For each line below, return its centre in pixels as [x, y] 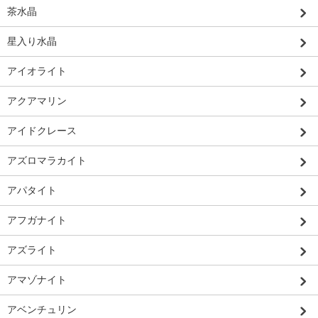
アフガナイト [37, 220]
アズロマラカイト [47, 160]
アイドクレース [42, 130]
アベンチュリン [42, 309]
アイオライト [37, 71]
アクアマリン [37, 100]
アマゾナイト [37, 279]
